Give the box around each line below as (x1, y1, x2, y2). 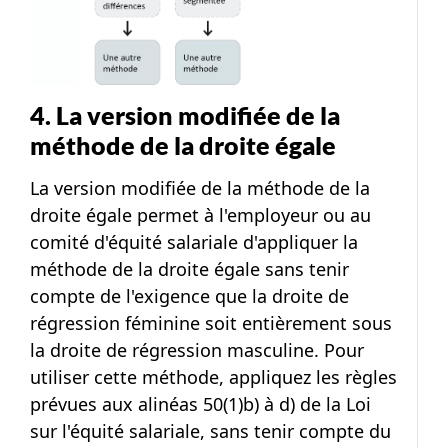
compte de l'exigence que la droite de (30, 284, 349, 309)
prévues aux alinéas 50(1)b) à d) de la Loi (30, 392, 371, 417)
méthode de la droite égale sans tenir (30, 257, 349, 282)
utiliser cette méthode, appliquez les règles (30, 365, 397, 390)
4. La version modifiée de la (30, 100, 340, 131)
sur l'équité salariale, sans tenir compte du (30, 419, 391, 444)
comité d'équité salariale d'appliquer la (30, 230, 358, 255)
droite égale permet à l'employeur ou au (30, 203, 371, 228)
